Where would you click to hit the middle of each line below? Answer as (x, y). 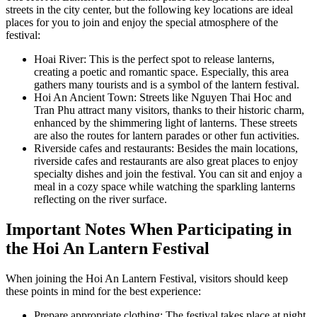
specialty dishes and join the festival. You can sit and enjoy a (168, 174)
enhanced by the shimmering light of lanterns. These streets (166, 123)
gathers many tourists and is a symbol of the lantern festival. (167, 85)
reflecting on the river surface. (100, 200)
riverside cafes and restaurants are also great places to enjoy (166, 161)
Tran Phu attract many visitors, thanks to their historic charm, (169, 110)
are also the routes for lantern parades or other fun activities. (167, 136)
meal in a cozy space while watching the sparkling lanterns (165, 187)
